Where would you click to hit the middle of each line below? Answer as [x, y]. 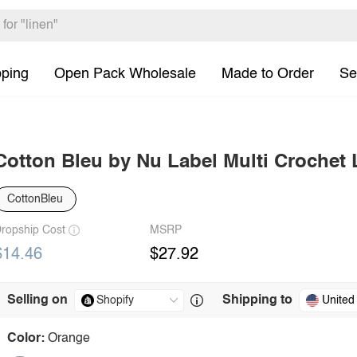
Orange [69, 339]
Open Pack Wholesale [125, 74]
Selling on [37, 300]
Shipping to [257, 300]
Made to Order [268, 74]
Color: [26, 339]
